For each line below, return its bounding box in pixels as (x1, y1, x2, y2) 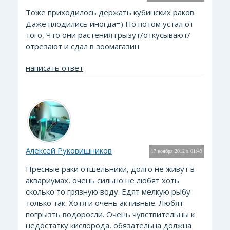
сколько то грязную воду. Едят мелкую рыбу (26, 186, 190, 197)
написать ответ (26, 63, 83, 73)
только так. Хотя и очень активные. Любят (26, 198, 183, 208)
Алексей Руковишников (26, 145, 112, 156)
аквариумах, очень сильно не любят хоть (26, 175, 179, 185)
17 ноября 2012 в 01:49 (151, 148, 202, 154)
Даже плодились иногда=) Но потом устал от (26, 18, 194, 29)
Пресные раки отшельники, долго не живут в (26, 164, 195, 174)
